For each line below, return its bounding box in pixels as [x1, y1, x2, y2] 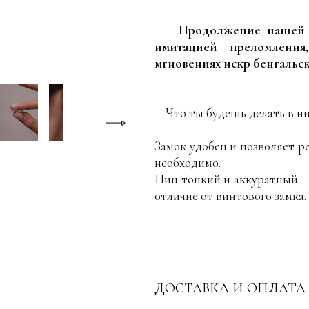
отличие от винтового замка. [154, 188, 306, 204]
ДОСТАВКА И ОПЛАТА [154, 279, 306, 297]
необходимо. [154, 154, 221, 171]
